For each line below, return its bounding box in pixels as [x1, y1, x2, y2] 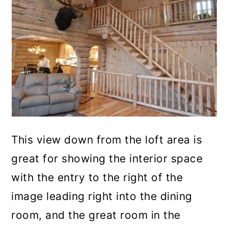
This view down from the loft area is [11, 133, 203, 146]
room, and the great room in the [11, 208, 181, 221]
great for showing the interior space [11, 152, 203, 165]
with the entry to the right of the [11, 170, 183, 184]
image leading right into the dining [11, 189, 192, 203]
